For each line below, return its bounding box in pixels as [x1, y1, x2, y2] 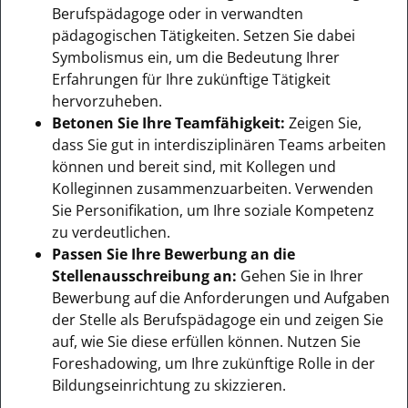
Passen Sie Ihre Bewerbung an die [52, 243, 295, 264]
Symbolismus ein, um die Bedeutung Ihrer [52, 46, 340, 67]
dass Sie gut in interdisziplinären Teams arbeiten [52, 134, 386, 155]
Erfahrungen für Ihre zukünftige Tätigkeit [52, 68, 331, 89]
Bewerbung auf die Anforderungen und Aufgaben [52, 287, 390, 308]
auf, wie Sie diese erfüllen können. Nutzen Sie [52, 331, 361, 352]
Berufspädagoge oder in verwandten [52, 3, 303, 24]
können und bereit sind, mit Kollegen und [52, 156, 336, 177]
